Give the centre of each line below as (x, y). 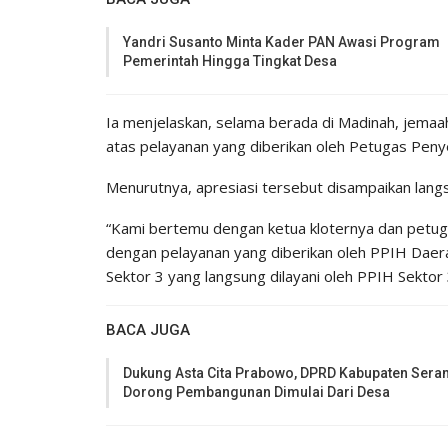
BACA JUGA (148, 329)
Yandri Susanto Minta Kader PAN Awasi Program (281, 41)
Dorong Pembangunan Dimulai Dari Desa (256, 391)
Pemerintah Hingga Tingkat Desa (230, 60)
